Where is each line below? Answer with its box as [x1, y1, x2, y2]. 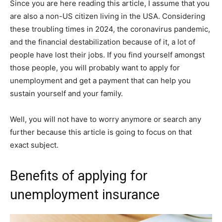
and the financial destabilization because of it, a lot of [10, 37, 195, 47]
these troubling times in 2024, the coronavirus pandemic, [10, 24, 210, 34]
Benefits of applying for [10, 168, 148, 184]
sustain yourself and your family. [10, 89, 123, 99]
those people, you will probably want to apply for [10, 63, 180, 73]
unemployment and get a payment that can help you [10, 76, 191, 86]
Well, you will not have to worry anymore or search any [10, 114, 201, 124]
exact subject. [10, 140, 58, 150]
